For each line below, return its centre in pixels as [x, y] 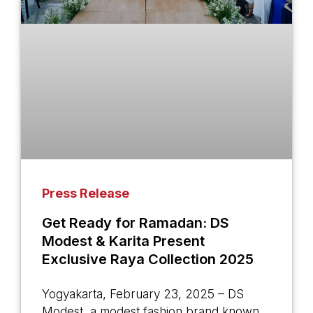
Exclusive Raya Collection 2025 [147, 260]
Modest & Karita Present [123, 241]
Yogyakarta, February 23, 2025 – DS [143, 294]
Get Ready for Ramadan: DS [135, 223]
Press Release [85, 194]
